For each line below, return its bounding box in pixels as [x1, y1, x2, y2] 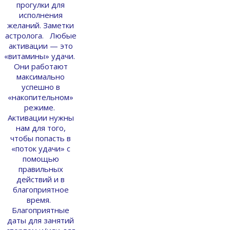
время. [26, 194, 55, 205]
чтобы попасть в [10, 132, 71, 143]
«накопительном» [8, 91, 73, 102]
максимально [16, 71, 65, 82]
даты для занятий [7, 215, 74, 225]
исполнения [18, 9, 63, 20]
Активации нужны [7, 112, 74, 123]
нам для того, [15, 122, 66, 133]
